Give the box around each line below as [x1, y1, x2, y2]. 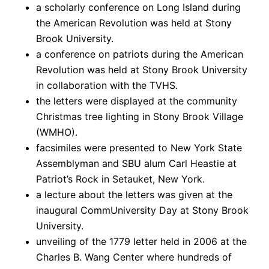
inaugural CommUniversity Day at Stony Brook [36, 204, 249, 216]
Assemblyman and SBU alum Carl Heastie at [36, 157, 237, 169]
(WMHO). [36, 125, 77, 138]
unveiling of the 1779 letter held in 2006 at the [36, 235, 247, 247]
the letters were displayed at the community [36, 94, 237, 107]
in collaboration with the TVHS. [36, 79, 178, 91]
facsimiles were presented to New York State [36, 141, 242, 154]
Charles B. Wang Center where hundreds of [36, 250, 232, 263]
